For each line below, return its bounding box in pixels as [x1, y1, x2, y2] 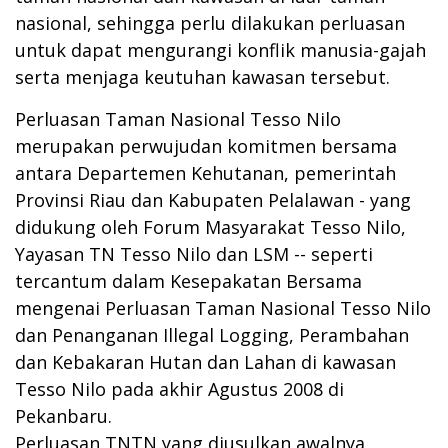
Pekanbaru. [15, 403, 112, 428]
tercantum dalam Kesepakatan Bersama [15, 268, 362, 293]
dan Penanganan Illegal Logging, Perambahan [15, 322, 409, 347]
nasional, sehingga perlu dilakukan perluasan [15, 10, 405, 35]
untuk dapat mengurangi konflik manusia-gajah [15, 37, 426, 62]
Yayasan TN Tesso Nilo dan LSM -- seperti [15, 241, 373, 266]
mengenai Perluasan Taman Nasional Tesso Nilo [15, 295, 431, 320]
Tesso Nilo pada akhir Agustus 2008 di [15, 376, 344, 401]
